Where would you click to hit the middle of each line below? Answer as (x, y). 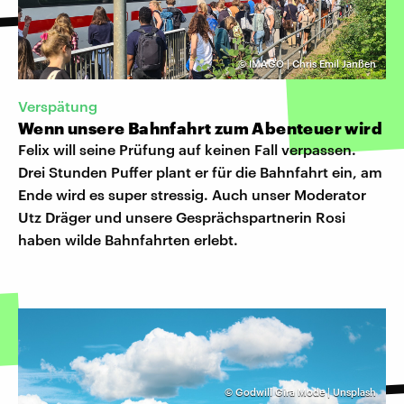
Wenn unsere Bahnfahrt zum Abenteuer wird (200, 128)
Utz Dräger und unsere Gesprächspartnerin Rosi (182, 216)
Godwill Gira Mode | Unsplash (306, 391)
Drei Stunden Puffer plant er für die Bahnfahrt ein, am (200, 171)
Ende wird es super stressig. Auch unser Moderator (192, 194)
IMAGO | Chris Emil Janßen (312, 63)
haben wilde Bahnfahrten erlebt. (128, 239)
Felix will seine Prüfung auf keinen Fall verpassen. (187, 149)
